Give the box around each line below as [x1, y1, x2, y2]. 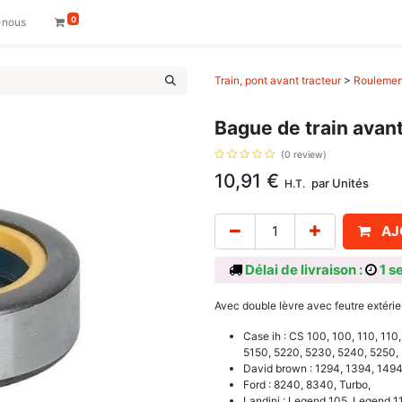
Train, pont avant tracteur [214, 74, 341, 87]
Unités [332, 176, 369, 190]
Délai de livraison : [242, 261, 365, 278]
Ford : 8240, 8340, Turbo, [243, 378, 371, 391]
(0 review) [281, 149, 327, 161]
